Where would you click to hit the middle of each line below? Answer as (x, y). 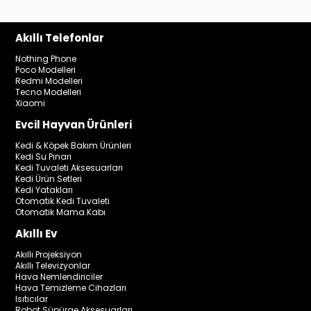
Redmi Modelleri (49, 81)
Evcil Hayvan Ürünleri (74, 125)
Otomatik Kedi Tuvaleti (63, 201)
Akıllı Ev (36, 234)
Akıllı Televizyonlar (53, 266)
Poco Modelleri (46, 70)
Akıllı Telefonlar (60, 38)
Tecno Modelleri (49, 92)
